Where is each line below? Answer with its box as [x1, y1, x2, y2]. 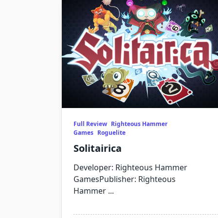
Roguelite [97, 128, 126, 137]
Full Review [73, 120, 107, 128]
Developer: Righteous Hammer [73, 162, 187, 173]
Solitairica [73, 142, 122, 155]
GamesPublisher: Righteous [73, 174, 176, 184]
